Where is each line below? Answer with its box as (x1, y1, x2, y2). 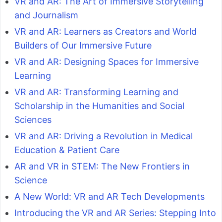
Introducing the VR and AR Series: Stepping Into (14, 207, 216, 218)
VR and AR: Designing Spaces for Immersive (14, 56, 199, 67)
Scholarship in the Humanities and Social (14, 100, 184, 111)
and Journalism (14, 9, 78, 20)
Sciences (14, 114, 52, 125)
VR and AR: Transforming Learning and (14, 86, 178, 97)
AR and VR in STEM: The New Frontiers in (14, 161, 190, 171)
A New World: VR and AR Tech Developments (14, 191, 205, 202)
